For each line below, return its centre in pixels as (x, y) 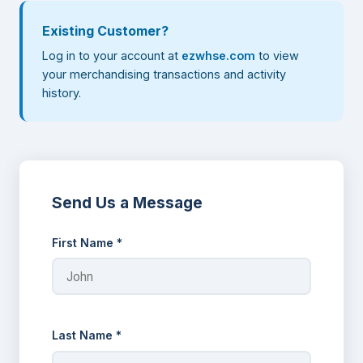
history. (62, 93)
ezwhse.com (218, 56)
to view (277, 56)
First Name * (87, 242)
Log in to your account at (112, 56)
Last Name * (87, 335)
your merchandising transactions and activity (164, 75)
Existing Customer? (105, 30)
